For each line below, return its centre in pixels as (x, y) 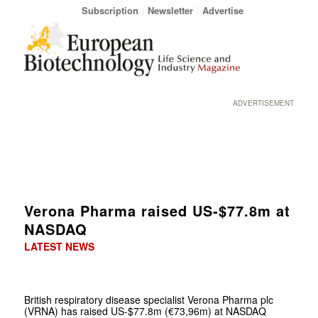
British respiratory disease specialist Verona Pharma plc (148, 299)
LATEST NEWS (59, 246)
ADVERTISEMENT (264, 103)
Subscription (110, 10)
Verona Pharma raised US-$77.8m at (157, 210)
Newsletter (170, 10)
